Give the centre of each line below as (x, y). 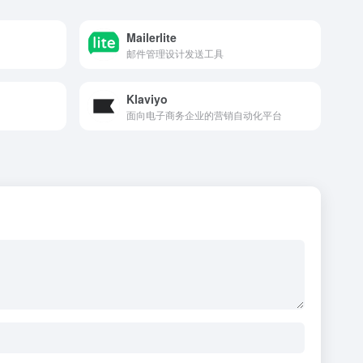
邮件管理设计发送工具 (175, 53)
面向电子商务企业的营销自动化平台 (204, 114)
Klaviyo (147, 98)
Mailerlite (152, 37)
